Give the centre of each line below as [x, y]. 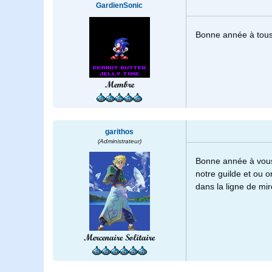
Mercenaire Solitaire [119, 238]
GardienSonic [119, 6]
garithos [119, 132]
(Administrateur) [119, 141]
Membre [119, 85]
